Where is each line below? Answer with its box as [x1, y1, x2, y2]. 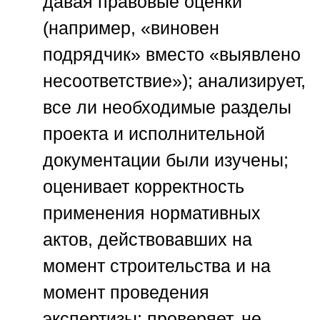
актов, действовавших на [43, 229, 252, 250]
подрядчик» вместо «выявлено [43, 44, 301, 65]
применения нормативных [43, 203, 261, 224]
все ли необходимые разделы [43, 97, 291, 118]
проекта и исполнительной [43, 124, 265, 144]
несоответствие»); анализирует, [43, 71, 306, 91]
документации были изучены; [43, 150, 289, 171]
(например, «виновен [43, 18, 219, 39]
